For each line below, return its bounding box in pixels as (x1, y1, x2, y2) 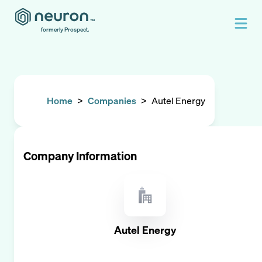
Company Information (23, 148, 137, 164)
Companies (88, 94, 136, 107)
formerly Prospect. (41, 26, 89, 33)
